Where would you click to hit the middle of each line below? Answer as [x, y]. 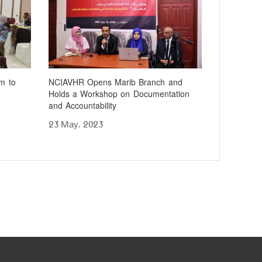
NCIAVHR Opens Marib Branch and [116, 82]
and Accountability [83, 106]
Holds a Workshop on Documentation [119, 94]
